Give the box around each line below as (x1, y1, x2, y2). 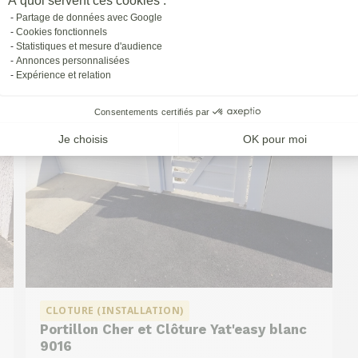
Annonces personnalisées (16, 54, 129, 66)
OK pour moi (243, 133, 308, 146)
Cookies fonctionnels (16, 26, 107, 38)
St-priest (50, 2, 103, 18)
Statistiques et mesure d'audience (16, 40, 162, 52)
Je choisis (58, 133, 108, 146)
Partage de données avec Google (16, 11, 162, 23)
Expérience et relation (16, 69, 111, 81)
